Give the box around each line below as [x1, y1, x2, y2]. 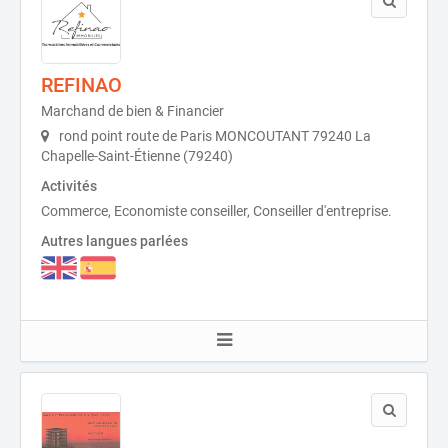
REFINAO [41, 73, 122, 97]
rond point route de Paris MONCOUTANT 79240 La [56, 128, 371, 144]
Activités [41, 178, 97, 194]
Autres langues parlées [41, 233, 188, 249]
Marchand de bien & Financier [41, 103, 224, 119]
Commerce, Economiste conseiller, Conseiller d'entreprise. [41, 203, 392, 219]
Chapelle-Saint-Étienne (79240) [41, 148, 233, 164]
